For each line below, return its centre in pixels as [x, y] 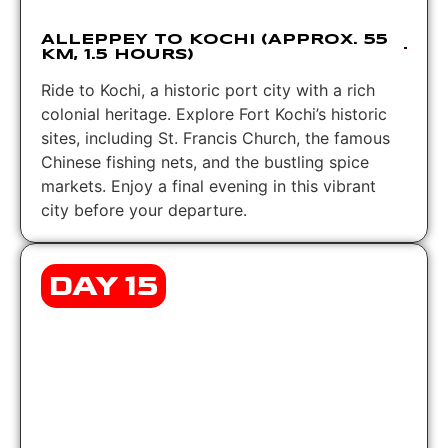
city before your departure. [144, 209]
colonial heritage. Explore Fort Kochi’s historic [214, 113]
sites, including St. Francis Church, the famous [215, 137]
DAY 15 [103, 285]
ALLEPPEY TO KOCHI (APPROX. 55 [214, 39]
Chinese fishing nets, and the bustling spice [205, 161]
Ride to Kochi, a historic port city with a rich [208, 89]
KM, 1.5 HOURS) [117, 54]
